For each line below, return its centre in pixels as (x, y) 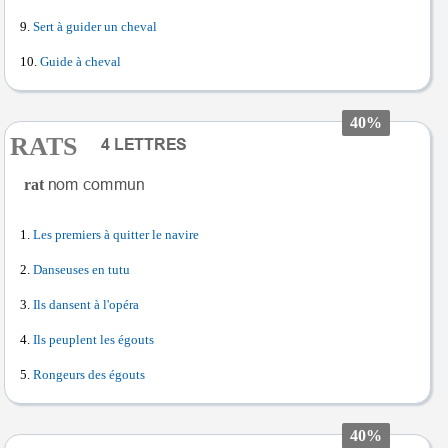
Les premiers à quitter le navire (116, 235)
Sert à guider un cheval (95, 27)
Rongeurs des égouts (89, 375)
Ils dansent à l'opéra (86, 305)
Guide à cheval (80, 62)
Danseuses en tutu (81, 270)
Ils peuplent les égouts (93, 340)
